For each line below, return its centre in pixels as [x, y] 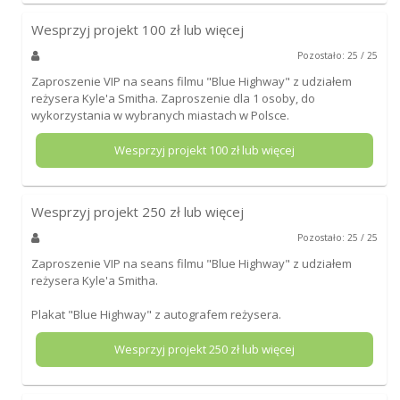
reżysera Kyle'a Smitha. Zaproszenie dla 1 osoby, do [173, 98]
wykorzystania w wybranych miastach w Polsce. [160, 115]
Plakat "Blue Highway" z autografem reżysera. [156, 314]
